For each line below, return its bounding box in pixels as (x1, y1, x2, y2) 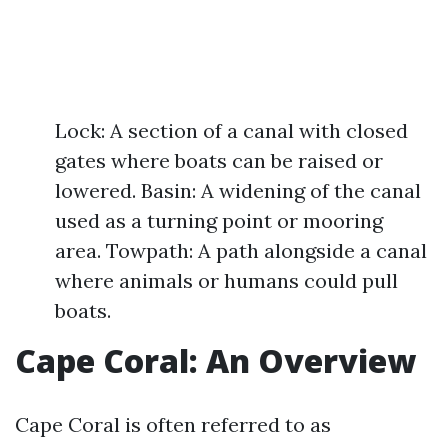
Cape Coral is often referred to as (15, 412, 331, 437)
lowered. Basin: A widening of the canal (55, 178, 421, 203)
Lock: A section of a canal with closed (55, 118, 408, 143)
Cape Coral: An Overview (15, 339, 416, 382)
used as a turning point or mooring (55, 208, 383, 233)
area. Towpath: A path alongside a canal (55, 238, 427, 263)
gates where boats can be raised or (55, 148, 383, 173)
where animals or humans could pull (55, 268, 398, 293)
